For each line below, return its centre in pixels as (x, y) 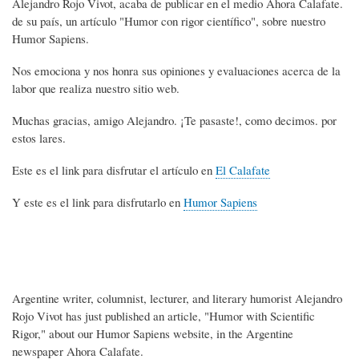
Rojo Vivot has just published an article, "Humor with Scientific (163, 315)
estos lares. (39, 137)
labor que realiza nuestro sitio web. (96, 88)
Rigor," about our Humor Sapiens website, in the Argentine (153, 333)
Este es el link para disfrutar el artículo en (114, 169)
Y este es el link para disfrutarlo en (98, 202)
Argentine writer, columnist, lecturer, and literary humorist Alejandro (177, 298)
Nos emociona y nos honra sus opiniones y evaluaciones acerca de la (176, 70)
